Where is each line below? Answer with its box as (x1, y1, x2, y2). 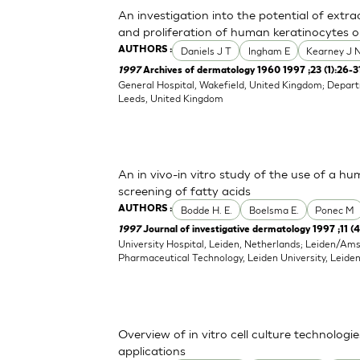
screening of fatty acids (118, 183, 252, 198)
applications (118, 342, 186, 358)
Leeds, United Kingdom (118, 92, 224, 104)
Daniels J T (180, 44, 231, 57)
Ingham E (247, 44, 290, 57)
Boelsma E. (248, 203, 299, 216)
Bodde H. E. (180, 203, 232, 216)
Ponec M (315, 203, 355, 216)
